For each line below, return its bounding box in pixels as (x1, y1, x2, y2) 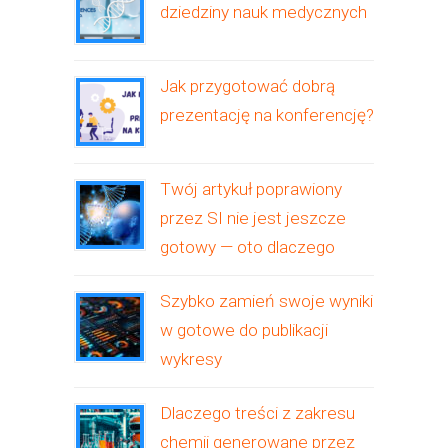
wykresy (160, 349, 222, 369)
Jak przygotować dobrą (160, 76, 335, 96)
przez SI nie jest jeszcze (160, 208, 346, 228)
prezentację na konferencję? (160, 105, 374, 125)
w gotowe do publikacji (160, 320, 328, 340)
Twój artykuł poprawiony (160, 179, 342, 199)
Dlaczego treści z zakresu (160, 403, 355, 423)
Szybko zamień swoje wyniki (160, 291, 373, 311)
